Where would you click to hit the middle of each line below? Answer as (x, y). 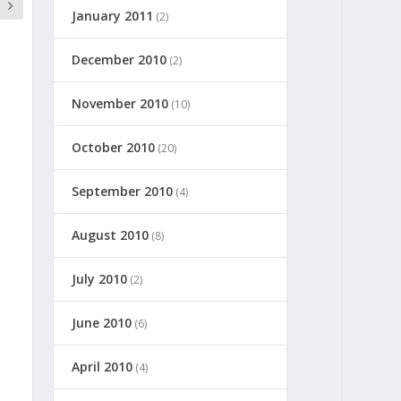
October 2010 (114, 147)
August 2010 (111, 235)
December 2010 (119, 59)
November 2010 (120, 103)
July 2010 (100, 278)
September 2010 (123, 191)
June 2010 (102, 322)
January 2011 (113, 15)
